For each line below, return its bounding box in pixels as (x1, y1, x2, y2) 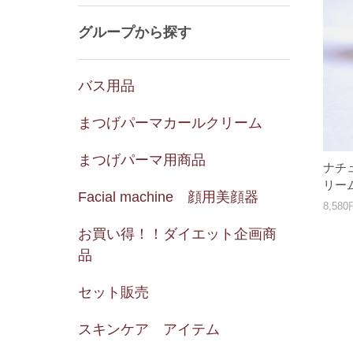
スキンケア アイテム (77, 321, 220, 338)
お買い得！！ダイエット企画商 (77, 226, 277, 243)
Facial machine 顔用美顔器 (77, 189, 258, 206)
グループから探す (77, 24, 191, 41)
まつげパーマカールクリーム (77, 115, 262, 132)
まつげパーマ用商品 (77, 152, 206, 169)
